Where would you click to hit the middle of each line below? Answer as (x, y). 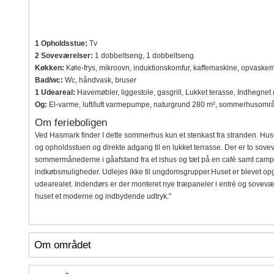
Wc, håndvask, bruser (99, 80)
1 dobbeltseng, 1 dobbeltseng (143, 56)
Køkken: (49, 68)
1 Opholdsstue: (61, 44)
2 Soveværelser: (64, 56)
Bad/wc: (49, 80)
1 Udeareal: (55, 93)
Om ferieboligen (71, 122)
